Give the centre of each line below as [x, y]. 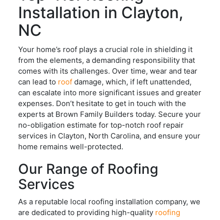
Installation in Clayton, [101, 12]
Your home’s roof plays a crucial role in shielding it [106, 50]
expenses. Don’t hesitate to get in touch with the [102, 104]
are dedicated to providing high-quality [87, 212]
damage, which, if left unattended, [132, 82]
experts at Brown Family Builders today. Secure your [110, 114]
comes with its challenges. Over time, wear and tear [108, 71]
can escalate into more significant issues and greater [110, 93]
